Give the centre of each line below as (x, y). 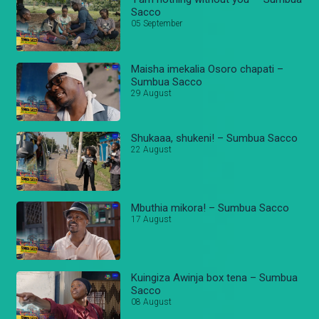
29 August (152, 93)
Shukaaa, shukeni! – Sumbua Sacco (215, 138)
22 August (152, 150)
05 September (157, 24)
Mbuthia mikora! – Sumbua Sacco (210, 208)
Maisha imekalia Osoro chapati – (208, 69)
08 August (152, 302)
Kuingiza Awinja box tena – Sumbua (215, 277)
